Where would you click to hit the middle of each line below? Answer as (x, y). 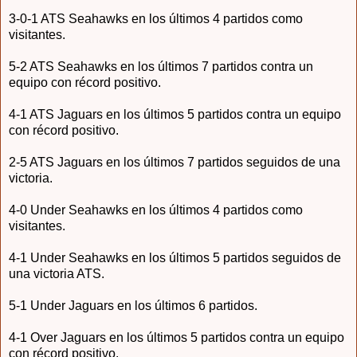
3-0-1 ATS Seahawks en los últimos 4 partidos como (156, 19)
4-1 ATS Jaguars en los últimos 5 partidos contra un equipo (175, 115)
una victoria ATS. (57, 274)
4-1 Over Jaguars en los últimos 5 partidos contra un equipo (177, 338)
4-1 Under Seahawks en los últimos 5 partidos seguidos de (175, 258)
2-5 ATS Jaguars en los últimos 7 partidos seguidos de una (175, 163)
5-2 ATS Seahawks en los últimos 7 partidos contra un (161, 67)
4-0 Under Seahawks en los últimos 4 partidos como (156, 210)
